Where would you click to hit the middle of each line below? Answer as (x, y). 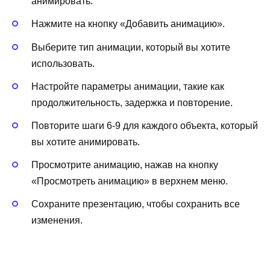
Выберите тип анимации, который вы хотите (131, 47)
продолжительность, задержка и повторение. (132, 102)
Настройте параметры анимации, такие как (128, 86)
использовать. (63, 63)
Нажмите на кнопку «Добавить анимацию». (128, 24)
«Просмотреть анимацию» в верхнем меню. (130, 181)
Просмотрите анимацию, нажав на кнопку (125, 165)
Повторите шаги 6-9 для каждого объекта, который (145, 125)
